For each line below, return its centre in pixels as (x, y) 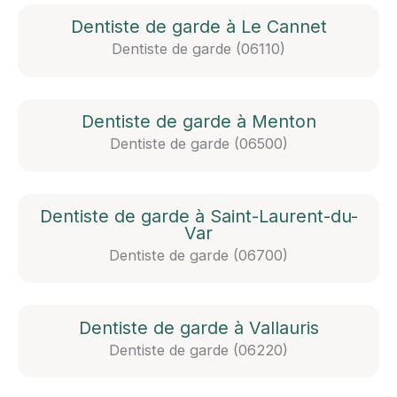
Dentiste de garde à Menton (198, 122)
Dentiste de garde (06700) (198, 255)
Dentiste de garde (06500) (198, 144)
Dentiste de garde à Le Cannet (198, 27)
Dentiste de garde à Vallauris (198, 327)
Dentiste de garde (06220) (198, 350)
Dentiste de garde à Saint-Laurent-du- (198, 216)
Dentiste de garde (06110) (198, 49)
